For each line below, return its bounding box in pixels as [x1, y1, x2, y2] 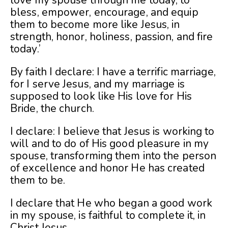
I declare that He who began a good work [10, 196, 212, 211]
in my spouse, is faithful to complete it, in [10, 208, 206, 223]
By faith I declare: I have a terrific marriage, [10, 65, 216, 79]
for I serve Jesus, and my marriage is [10, 77, 185, 92]
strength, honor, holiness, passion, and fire [10, 30, 213, 44]
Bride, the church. [10, 101, 94, 116]
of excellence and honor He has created [10, 161, 205, 176]
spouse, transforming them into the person [10, 149, 217, 163]
